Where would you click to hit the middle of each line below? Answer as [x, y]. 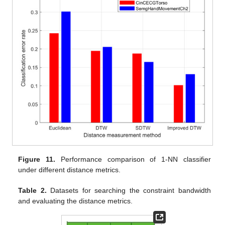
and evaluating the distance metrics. [76, 201]
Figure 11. [37, 159]
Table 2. [32, 191]
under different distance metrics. [70, 170]
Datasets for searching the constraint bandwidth [129, 191]
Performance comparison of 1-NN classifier [133, 159]
